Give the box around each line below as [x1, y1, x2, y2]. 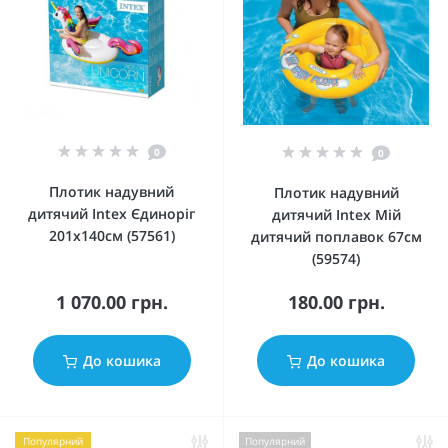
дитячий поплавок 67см [250, 227, 422, 246]
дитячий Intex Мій [271, 205, 401, 224]
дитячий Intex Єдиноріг [28, 204, 195, 223]
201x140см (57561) [48, 226, 175, 245]
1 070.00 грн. [55, 290, 168, 314]
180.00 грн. [287, 290, 385, 314]
